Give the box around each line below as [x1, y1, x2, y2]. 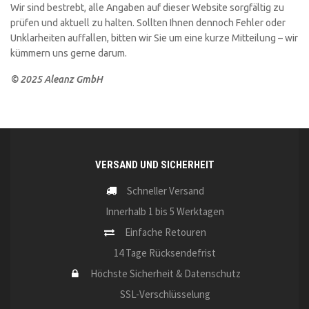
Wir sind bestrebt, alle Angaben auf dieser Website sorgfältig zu [10, 2, 284, 14]
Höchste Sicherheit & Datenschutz [90, 267, 241, 281]
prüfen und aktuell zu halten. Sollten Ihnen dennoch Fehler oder [10, 17, 286, 29]
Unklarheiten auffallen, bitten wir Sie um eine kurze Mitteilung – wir [10, 32, 298, 44]
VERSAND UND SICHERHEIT [94, 159, 215, 172]
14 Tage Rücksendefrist [114, 246, 216, 260]
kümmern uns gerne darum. [10, 48, 127, 59]
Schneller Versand [127, 184, 205, 198]
